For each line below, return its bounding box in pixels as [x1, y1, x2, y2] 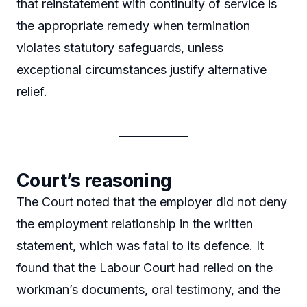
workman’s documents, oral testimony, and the [16, 282, 280, 297]
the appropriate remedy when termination [16, 19, 250, 34]
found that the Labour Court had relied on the [16, 260, 273, 275]
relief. [16, 84, 47, 99]
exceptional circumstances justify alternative [16, 62, 267, 77]
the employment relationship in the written [16, 217, 253, 232]
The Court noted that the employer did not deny [16, 195, 287, 210]
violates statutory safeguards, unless [16, 40, 223, 56]
